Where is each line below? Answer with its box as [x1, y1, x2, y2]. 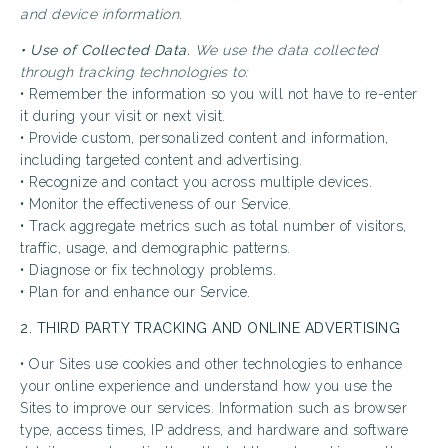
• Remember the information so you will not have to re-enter [20, 86, 418, 102]
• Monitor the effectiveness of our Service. [20, 196, 292, 212]
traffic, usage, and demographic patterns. [20, 240, 291, 256]
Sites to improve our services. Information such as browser [20, 400, 407, 416]
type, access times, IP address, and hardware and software [20, 422, 409, 438]
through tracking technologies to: [20, 64, 248, 80]
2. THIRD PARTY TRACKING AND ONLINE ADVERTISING [20, 320, 400, 336]
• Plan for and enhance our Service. [20, 284, 251, 300]
